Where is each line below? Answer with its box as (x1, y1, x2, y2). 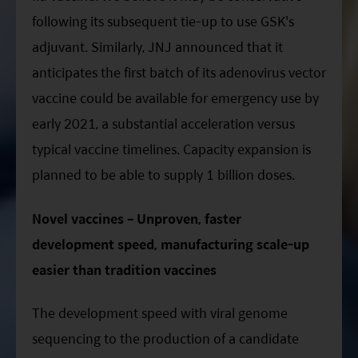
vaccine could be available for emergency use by (32, 88, 319, 109)
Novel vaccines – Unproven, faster (32, 208, 241, 229)
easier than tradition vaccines (32, 259, 217, 280)
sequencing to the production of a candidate (32, 328, 299, 348)
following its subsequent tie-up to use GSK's (32, 11, 294, 32)
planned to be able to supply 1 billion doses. (32, 165, 295, 185)
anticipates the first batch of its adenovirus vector (32, 62, 326, 83)
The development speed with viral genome (32, 302, 288, 323)
